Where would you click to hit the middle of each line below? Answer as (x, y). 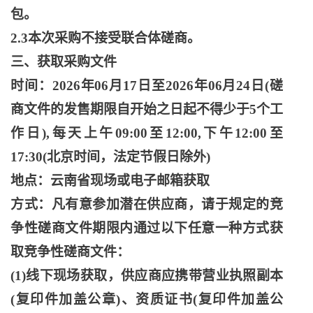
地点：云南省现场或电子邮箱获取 (110, 181)
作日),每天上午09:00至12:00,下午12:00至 (147, 133)
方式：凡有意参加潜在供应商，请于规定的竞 (147, 204)
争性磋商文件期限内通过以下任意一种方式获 (147, 228)
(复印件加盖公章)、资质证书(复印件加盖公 (147, 299)
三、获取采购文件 (64, 62)
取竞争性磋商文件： (70, 252)
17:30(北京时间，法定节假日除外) (110, 157)
